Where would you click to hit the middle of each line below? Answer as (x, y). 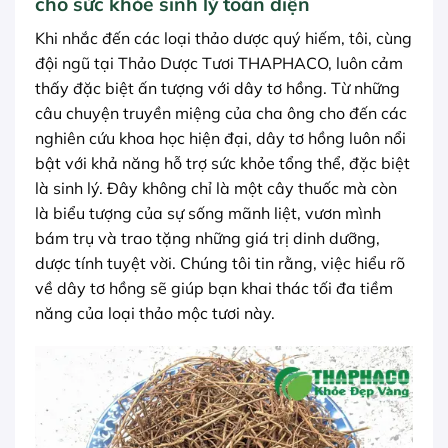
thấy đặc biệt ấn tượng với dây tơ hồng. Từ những (217, 87)
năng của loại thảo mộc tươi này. (155, 312)
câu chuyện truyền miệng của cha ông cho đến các (221, 112)
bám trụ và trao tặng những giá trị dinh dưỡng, (207, 237)
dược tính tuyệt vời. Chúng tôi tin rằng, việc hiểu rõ (220, 262)
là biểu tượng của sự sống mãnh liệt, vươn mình (208, 212)
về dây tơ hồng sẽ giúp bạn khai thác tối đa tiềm (214, 287)
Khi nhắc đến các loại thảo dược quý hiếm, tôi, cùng (223, 37)
